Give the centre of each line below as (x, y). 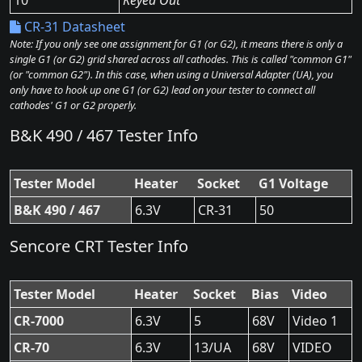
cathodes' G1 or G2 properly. (73, 105)
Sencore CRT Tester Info (99, 246)
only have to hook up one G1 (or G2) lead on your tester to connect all (162, 90)
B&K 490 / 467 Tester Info (104, 135)
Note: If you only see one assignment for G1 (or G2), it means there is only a (176, 44)
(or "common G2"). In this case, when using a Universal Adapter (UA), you (171, 74)
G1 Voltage (293, 183)
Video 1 (315, 321)
